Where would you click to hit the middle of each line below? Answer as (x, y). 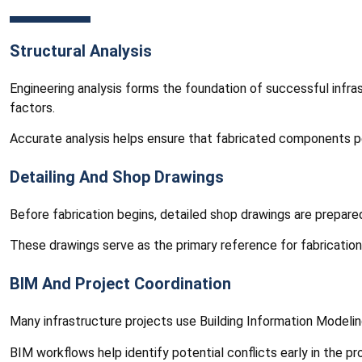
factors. (32, 107)
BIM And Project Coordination (120, 284)
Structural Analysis (81, 51)
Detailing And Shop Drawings (117, 177)
